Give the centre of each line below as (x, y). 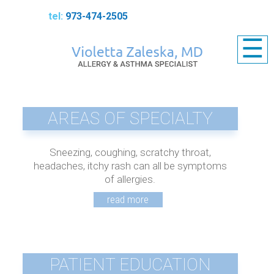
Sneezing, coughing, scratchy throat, (130, 152)
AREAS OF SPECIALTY (130, 118)
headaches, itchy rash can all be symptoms (130, 165)
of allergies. (130, 179)
